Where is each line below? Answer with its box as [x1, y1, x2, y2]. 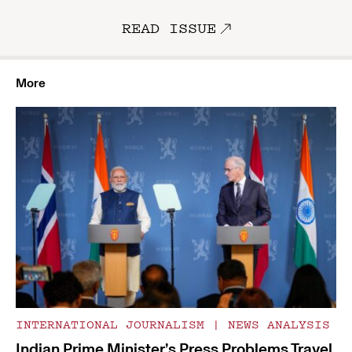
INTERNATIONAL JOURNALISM [16, 315, 212, 333]
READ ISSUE [121, 17, 216, 38]
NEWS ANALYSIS [220, 315, 330, 333]
